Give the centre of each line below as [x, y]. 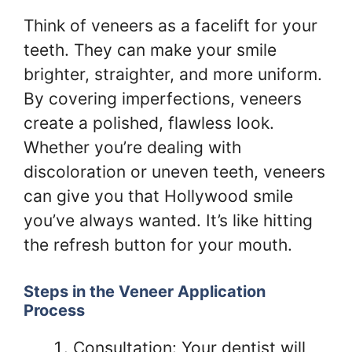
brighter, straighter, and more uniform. [173, 74]
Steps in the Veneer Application [145, 291]
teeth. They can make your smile [150, 50]
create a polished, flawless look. [149, 123]
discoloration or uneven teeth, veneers [174, 172]
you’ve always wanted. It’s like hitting [168, 220]
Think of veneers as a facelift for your [170, 26]
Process [54, 310]
